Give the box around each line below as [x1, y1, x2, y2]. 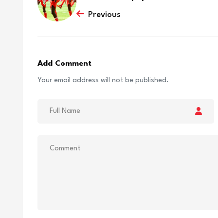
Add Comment [37, 59, 91, 68]
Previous [88, 11, 121, 19]
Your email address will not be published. [37, 76, 169, 84]
